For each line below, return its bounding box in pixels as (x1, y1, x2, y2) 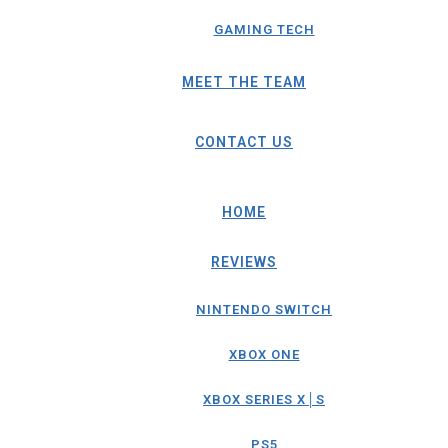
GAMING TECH (213, 22, 315, 37)
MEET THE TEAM (182, 74, 306, 90)
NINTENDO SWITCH (196, 302, 332, 317)
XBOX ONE (228, 347, 300, 362)
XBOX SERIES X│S (203, 392, 325, 407)
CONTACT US (195, 134, 293, 150)
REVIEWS (211, 254, 277, 270)
